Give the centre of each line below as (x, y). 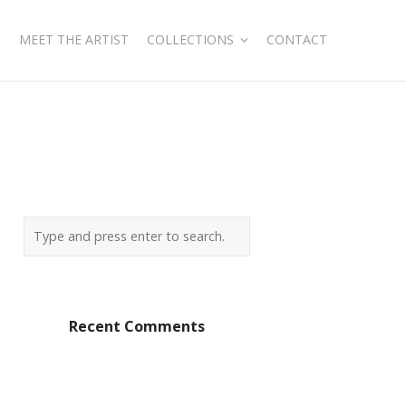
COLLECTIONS (190, 39)
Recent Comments (137, 326)
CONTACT (297, 39)
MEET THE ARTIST (74, 39)
